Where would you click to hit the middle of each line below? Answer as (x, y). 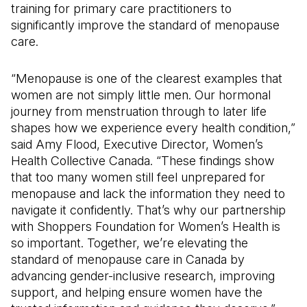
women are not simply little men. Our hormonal (141, 95)
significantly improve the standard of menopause (145, 25)
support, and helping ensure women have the (137, 292)
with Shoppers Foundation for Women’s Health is (146, 226)
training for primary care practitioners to (121, 9)
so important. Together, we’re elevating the (130, 243)
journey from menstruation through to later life (139, 111)
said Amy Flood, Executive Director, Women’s (137, 144)
